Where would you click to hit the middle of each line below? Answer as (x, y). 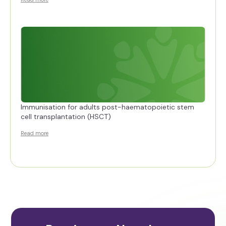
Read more (35, 133)
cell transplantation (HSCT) (66, 116)
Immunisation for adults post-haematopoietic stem (107, 107)
